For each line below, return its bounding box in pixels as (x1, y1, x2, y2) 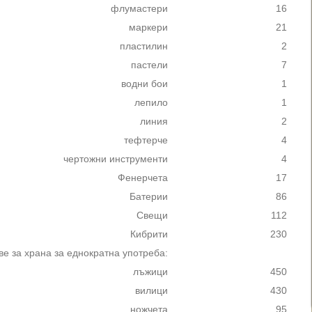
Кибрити (130, 229, 168, 240)
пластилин (120, 41, 168, 52)
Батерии (130, 192, 168, 202)
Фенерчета (118, 173, 168, 183)
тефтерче (124, 135, 168, 146)
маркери (129, 22, 168, 33)
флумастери (111, 3, 168, 14)
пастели (131, 60, 168, 70)
